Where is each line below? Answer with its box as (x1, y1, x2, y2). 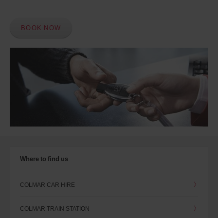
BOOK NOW (20, 23, 61, 32)
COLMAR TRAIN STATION (20, 204, 90, 213)
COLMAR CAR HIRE (20, 181, 75, 189)
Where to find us (20, 154, 68, 163)
